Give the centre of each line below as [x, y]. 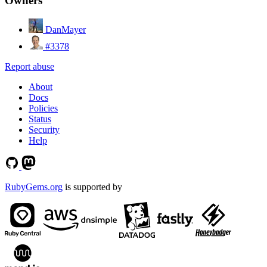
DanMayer [66, 29]
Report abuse [30, 66]
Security [44, 129]
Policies [43, 108]
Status [40, 119]
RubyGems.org [34, 187]
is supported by [92, 187]
